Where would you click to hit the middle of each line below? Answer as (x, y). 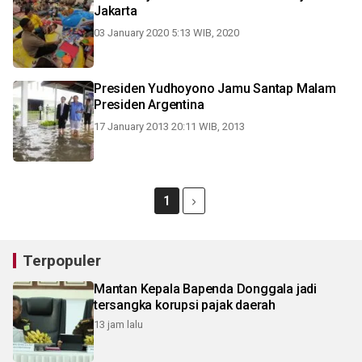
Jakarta (116, 11)
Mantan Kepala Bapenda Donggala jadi (205, 289)
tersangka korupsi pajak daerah (185, 305)
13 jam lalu (118, 324)
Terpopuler (62, 261)
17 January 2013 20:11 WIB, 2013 (169, 126)
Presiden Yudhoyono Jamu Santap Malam (215, 88)
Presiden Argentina (149, 105)
